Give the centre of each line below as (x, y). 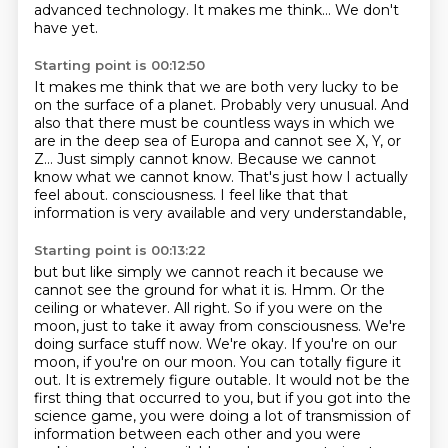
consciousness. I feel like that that (229, 195)
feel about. (72, 195)
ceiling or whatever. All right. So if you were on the (208, 308)
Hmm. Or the (337, 290)
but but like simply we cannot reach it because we (208, 272)
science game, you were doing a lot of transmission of (221, 416)
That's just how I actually (322, 177)
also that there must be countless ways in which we (214, 123)
